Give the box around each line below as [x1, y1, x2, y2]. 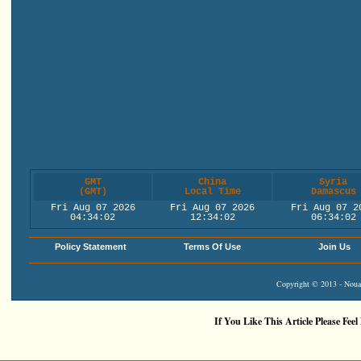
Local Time [184, 186, 241, 197]
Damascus [310, 186, 356, 197]
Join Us [317, 242, 351, 251]
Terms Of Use [184, 242, 241, 251]
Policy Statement [55, 242, 127, 251]
